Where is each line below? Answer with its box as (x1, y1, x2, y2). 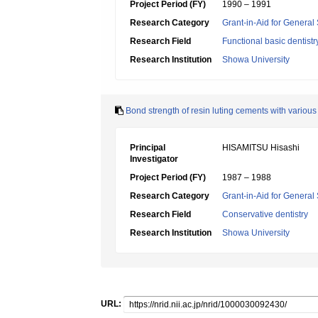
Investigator (130, 154, 178, 164)
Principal (130, 143, 165, 153)
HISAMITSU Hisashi (222, 143, 300, 153)
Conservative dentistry (222, 209, 308, 219)
